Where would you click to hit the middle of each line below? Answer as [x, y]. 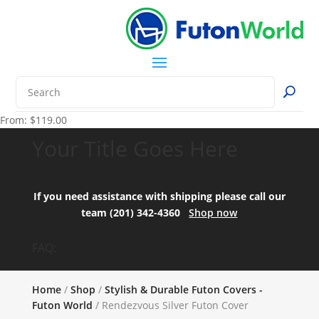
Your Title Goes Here [135, 148]
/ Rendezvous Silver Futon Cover [170, 305]
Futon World [62, 305]
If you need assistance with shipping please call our [159, 196]
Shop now [213, 212]
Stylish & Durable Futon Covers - [183, 289]
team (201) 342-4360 [135, 212]
